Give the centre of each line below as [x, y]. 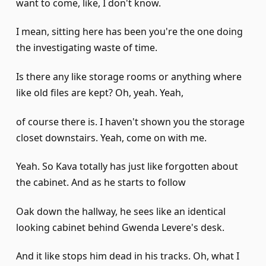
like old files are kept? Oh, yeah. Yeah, [100, 93]
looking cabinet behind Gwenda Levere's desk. [120, 227]
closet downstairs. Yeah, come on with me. [111, 137]
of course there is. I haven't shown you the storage [130, 121]
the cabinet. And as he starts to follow [101, 183]
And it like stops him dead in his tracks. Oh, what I [128, 256]
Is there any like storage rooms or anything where [129, 77]
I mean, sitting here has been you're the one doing [129, 32]
